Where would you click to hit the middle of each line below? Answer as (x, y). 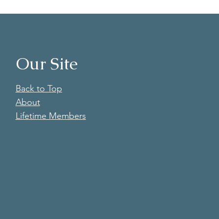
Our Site (47, 64)
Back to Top (39, 88)
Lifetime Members (51, 116)
